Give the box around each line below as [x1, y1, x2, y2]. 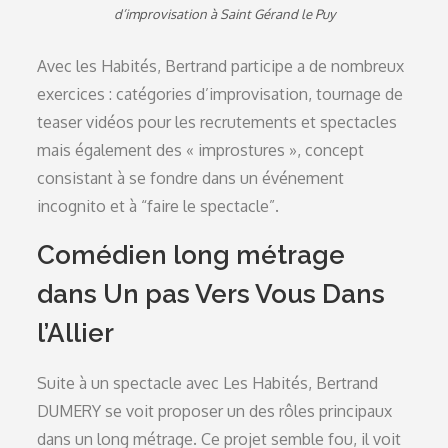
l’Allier [37, 318, 115, 348]
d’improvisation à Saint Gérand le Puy [113, 6, 335, 22]
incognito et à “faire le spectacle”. [37, 196, 280, 216]
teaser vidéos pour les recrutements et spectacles [37, 112, 398, 132]
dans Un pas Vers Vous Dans [37, 279, 386, 309]
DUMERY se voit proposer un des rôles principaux [37, 401, 393, 421]
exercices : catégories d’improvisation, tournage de [37, 84, 404, 104]
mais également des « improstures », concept [37, 140, 365, 160]
